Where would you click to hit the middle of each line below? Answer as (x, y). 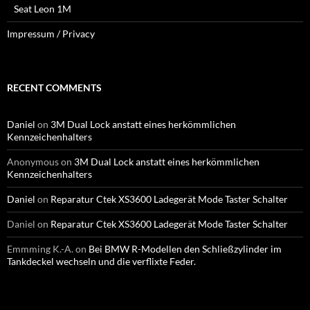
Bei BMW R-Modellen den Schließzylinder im (185, 249)
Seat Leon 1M (43, 9)
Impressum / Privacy (51, 34)
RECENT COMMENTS (54, 88)
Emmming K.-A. (40, 249)
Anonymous (33, 162)
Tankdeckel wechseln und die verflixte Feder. (101, 261)
